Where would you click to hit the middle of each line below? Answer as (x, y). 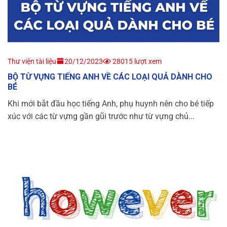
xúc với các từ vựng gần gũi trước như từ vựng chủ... (101, 117)
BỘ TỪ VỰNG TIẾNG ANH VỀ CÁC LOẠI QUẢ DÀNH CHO (110, 77)
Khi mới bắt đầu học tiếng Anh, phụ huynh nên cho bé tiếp (111, 104)
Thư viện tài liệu (32, 62)
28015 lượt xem (136, 62)
